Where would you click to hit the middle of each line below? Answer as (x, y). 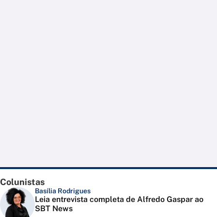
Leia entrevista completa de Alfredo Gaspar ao (119, 200)
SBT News (54, 209)
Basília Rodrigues (63, 191)
